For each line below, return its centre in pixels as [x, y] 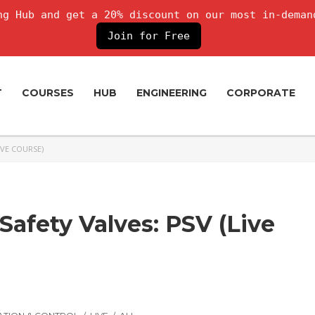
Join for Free [149, 36]
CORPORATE [261, 93]
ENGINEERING [172, 93]
